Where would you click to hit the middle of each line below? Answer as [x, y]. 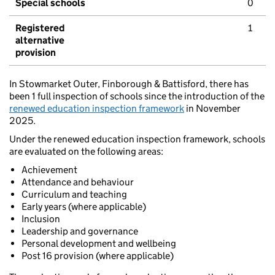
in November [212, 109]
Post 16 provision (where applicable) [98, 256]
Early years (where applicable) [84, 207]
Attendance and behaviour [78, 182]
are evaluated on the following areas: [86, 152]
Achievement [49, 170]
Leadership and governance [80, 231]
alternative [40, 41]
